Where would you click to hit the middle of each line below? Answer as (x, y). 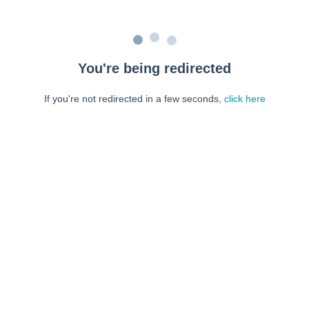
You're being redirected (154, 68)
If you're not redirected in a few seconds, (134, 99)
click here (245, 99)
